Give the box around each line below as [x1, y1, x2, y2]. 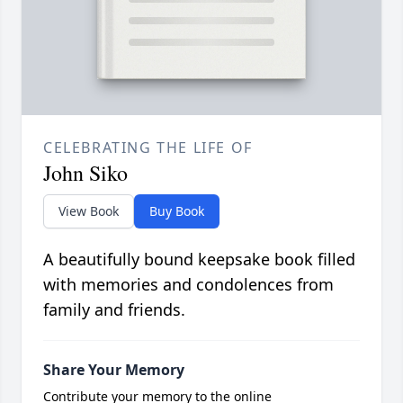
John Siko [43, 158, 128, 188]
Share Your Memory [43, 360, 184, 381]
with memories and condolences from [43, 273, 334, 296]
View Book [58, 202, 119, 220]
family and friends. [43, 299, 185, 321]
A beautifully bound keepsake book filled [43, 248, 355, 271]
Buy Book [149, 202, 204, 220]
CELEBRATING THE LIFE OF [43, 138, 253, 158]
